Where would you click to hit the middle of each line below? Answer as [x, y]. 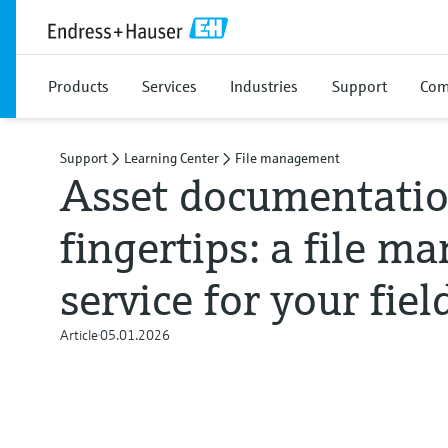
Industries [264, 86]
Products [78, 86]
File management [287, 158]
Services [169, 86]
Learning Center [171, 158]
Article [79, 335]
